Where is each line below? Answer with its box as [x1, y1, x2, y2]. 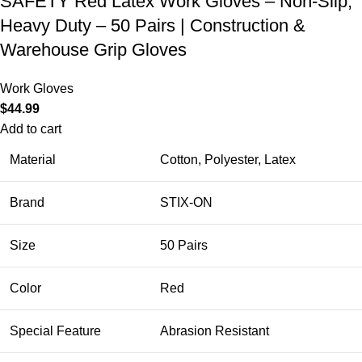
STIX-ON [160, 195, 213, 209]
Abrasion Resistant [160, 323, 269, 338]
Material [10, 152, 56, 166]
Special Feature [10, 323, 101, 338]
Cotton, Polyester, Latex [160, 152, 296, 166]
